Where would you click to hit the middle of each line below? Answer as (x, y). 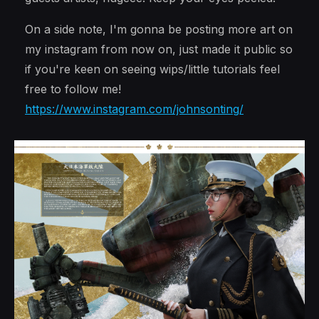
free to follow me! (73, 89)
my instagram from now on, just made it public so (159, 49)
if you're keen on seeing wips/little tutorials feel (152, 69)
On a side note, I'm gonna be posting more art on (159, 29)
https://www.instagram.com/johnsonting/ (134, 109)
